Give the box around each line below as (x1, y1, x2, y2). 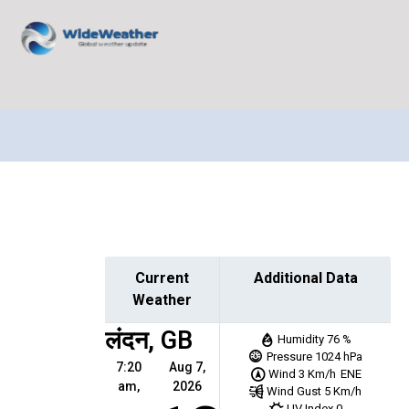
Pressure (266, 350, 312, 363)
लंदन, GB (105, 326, 193, 355)
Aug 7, (169, 360, 206, 374)
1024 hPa (314, 350, 362, 363)
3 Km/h (299, 367, 337, 381)
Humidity (277, 332, 324, 346)
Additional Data (253, 269, 358, 287)
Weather (132, 291, 193, 309)
